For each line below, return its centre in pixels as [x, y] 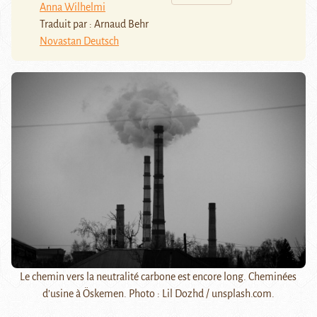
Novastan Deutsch [79, 41]
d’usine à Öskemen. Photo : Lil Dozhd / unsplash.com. [158, 294]
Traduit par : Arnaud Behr [94, 24]
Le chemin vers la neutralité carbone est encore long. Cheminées [158, 277]
